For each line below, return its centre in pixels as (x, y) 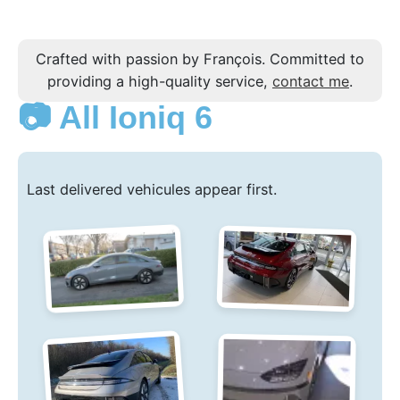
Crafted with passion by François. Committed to (200, 58)
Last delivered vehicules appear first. (152, 189)
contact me (311, 81)
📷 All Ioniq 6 (115, 117)
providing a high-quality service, (160, 81)
